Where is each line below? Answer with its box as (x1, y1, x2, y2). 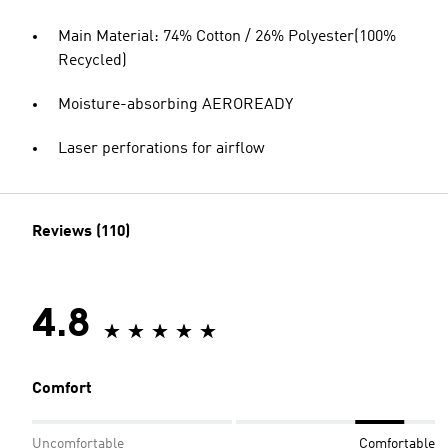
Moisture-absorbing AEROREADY (58, 96, 293, 113)
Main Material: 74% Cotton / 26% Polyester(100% (58, 28, 396, 45)
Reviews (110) (32, 223, 130, 240)
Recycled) (58, 52, 127, 69)
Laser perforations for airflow (58, 140, 265, 157)
